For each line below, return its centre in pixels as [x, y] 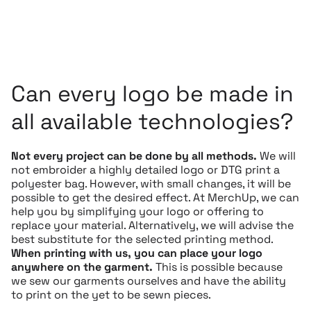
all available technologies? [152, 122]
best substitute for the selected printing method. [142, 239]
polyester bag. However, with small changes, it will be [151, 184]
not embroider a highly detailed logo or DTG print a [145, 170]
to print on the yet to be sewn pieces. [111, 295]
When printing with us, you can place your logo [137, 253]
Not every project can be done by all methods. [134, 156]
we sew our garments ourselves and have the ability [149, 281]
